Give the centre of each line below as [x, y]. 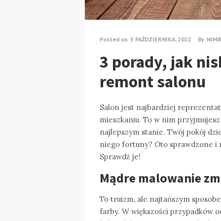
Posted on [114, 39]
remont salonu [153, 82]
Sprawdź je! [120, 157]
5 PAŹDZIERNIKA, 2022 [161, 39]
